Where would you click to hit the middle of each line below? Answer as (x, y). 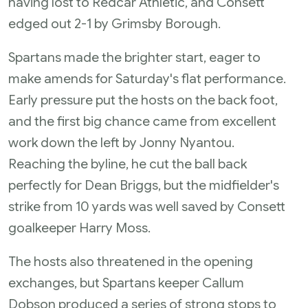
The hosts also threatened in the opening (131, 261)
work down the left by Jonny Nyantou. (121, 142)
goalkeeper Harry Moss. (79, 228)
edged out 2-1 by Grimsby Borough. (114, 23)
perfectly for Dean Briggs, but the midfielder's (144, 185)
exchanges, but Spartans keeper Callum (126, 283)
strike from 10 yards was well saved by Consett (147, 206)
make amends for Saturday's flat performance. (147, 78)
